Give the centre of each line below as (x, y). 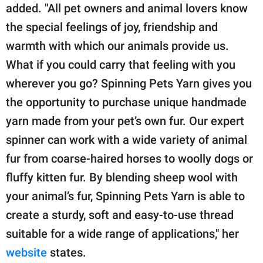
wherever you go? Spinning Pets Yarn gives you (129, 83)
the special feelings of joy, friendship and (112, 27)
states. (67, 252)
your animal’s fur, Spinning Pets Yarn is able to (125, 196)
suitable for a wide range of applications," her (122, 233)
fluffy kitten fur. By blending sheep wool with (122, 177)
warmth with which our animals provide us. (117, 45)
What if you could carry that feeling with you (121, 64)
